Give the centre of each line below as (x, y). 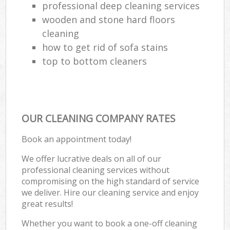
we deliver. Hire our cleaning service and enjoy (110, 192)
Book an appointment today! (77, 139)
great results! (47, 204)
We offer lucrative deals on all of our (92, 158)
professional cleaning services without (96, 170)
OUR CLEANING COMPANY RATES (99, 118)
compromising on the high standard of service (111, 181)
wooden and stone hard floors (109, 19)
